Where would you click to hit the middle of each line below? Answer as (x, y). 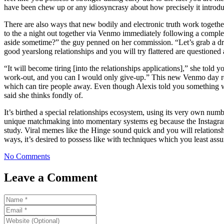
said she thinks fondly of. (43, 95)
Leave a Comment (51, 177)
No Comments (27, 156)
